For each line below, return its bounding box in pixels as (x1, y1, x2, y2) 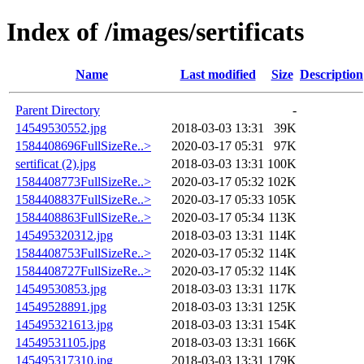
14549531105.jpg (15, 335, 106, 349)
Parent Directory (15, 102, 100, 117)
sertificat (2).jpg (15, 156, 96, 171)
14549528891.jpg (15, 299, 106, 314)
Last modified (180, 67, 256, 81)
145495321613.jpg (15, 317, 113, 331)
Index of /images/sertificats (6, 17, 304, 47)
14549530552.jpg (15, 120, 106, 135)
